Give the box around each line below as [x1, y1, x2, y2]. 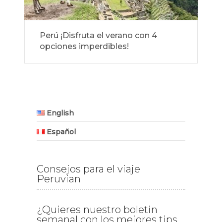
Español [47, 127, 76, 136]
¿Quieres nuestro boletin [37, 203, 158, 216]
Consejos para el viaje [37, 163, 140, 175]
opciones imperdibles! [40, 41, 129, 51]
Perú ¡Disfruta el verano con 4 [40, 30, 157, 40]
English [47, 108, 74, 117]
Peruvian [37, 172, 81, 185]
